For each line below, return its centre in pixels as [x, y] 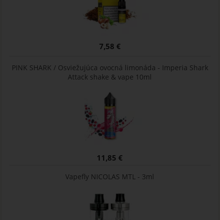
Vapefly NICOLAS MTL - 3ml [110, 177]
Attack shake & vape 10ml [110, 77]
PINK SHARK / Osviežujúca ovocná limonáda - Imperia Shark [110, 68]
